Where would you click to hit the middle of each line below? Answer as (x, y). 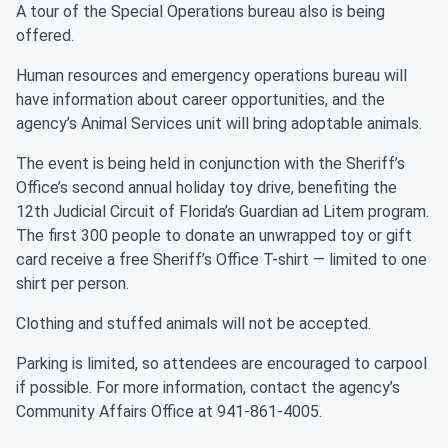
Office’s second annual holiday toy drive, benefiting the (206, 188)
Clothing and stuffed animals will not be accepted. (193, 324)
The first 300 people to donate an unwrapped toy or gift (214, 236)
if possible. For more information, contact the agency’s (208, 388)
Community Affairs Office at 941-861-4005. (169, 412)
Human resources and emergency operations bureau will (211, 76)
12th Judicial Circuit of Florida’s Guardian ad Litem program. (222, 212)
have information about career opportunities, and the (200, 100)
